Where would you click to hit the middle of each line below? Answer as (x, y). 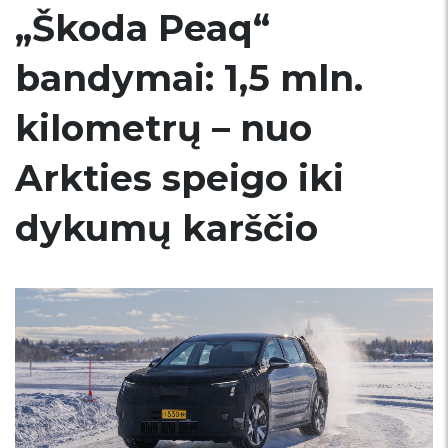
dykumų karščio (166, 228)
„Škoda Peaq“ (142, 28)
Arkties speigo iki (179, 178)
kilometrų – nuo (163, 128)
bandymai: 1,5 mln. (189, 78)
